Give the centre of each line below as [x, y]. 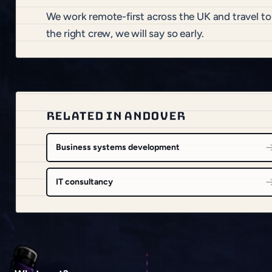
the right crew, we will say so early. [125, 33]
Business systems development [117, 148]
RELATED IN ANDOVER [116, 116]
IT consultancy [84, 182]
